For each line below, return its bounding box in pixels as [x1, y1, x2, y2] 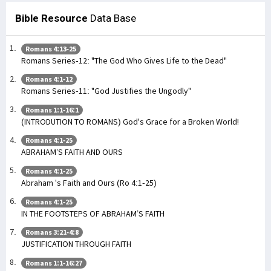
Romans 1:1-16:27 [25, 258, 82, 267]
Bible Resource [15, 12, 88, 25]
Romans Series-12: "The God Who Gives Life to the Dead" [21, 54, 227, 66]
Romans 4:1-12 [25, 74, 73, 84]
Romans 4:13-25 [25, 44, 76, 53]
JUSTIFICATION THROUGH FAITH [21, 238, 131, 250]
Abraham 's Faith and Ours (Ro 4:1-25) [21, 177, 157, 189]
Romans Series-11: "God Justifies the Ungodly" [21, 85, 191, 97]
